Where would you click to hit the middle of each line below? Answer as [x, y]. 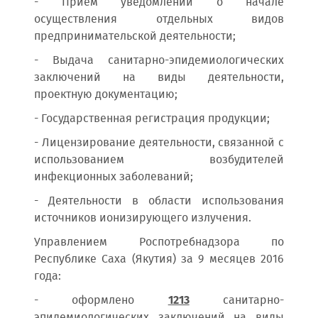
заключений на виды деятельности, [159, 78]
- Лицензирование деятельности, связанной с [159, 143]
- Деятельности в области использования [159, 201]
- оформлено [101, 301]
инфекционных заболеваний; [114, 177]
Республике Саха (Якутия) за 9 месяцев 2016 [159, 259]
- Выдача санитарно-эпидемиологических [159, 61]
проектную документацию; [106, 95]
